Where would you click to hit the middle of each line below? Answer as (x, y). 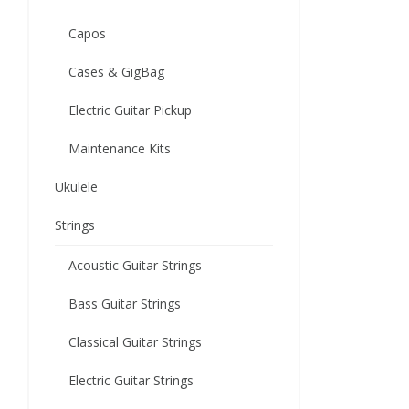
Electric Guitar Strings (131, 380)
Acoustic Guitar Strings (135, 265)
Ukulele (76, 187)
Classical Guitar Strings (135, 342)
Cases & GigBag (116, 72)
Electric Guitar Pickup (130, 110)
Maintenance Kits (120, 148)
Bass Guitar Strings (125, 304)
